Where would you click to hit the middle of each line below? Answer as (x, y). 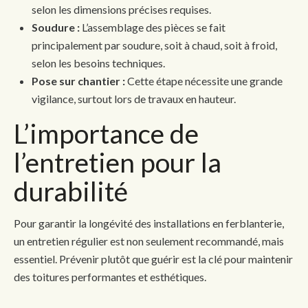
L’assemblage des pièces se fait (153, 27)
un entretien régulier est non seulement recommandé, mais (149, 241)
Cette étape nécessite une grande (204, 81)
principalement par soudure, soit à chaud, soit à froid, (154, 45)
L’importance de (106, 134)
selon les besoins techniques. (98, 63)
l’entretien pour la (118, 163)
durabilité (71, 191)
